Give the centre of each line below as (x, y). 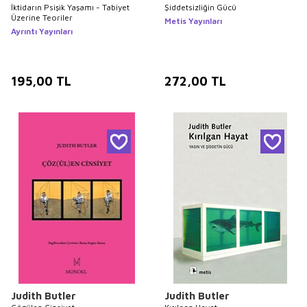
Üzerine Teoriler (42, 17)
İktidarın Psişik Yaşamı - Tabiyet (70, 7)
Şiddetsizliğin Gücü (200, 7)
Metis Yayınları (193, 21)
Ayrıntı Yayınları (42, 31)
